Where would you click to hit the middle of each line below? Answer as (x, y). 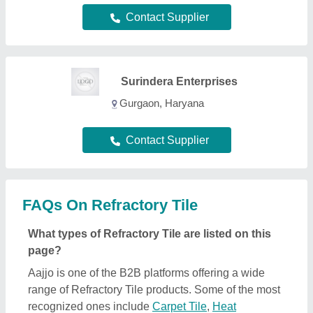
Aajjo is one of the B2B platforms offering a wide (146, 272)
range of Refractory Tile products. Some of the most (154, 289)
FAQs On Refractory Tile (110, 205)
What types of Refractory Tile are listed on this (150, 233)
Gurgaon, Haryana (161, 103)
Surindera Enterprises (179, 81)
